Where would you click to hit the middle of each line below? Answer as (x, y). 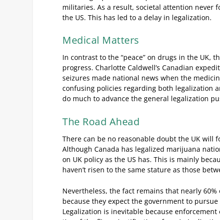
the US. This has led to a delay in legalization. (137, 17)
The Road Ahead (101, 121)
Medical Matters (101, 40)
